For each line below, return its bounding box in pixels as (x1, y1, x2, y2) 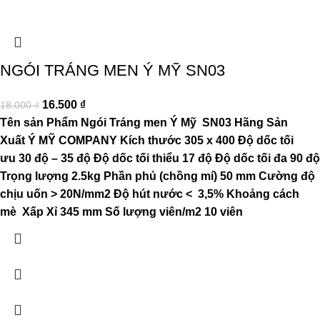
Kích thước (120, 134, 181, 146)
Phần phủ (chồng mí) (104, 169, 217, 182)
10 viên (204, 205, 243, 218)
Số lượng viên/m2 (105, 205, 201, 218)
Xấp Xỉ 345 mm (22, 205, 102, 218)
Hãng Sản (234, 116, 288, 129)
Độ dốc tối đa (215, 151, 287, 164)
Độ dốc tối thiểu (94, 151, 179, 164)
